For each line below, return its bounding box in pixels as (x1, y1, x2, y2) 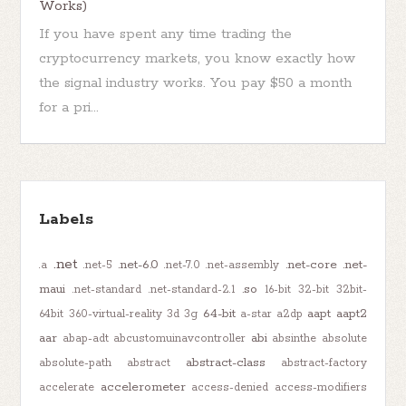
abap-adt (62, 331, 109, 345)
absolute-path (39, 355, 112, 370)
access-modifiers (274, 380, 367, 394)
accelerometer (100, 378, 186, 395)
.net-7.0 (164, 257, 201, 272)
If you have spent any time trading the (39, 24, 293, 43)
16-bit (264, 282, 291, 296)
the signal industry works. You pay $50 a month (39, 73, 353, 92)
